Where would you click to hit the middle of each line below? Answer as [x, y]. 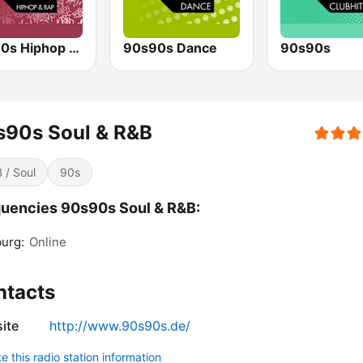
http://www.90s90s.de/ [120, 326]
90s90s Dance [171, 48]
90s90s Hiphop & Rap [74, 48]
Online [48, 242]
